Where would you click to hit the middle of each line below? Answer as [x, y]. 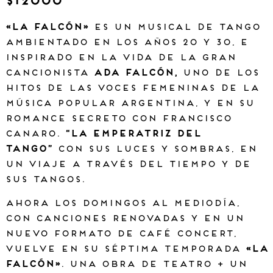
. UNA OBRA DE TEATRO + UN [154, 265]
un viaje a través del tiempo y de [128, 165]
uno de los [221, 74]
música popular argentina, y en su [129, 104]
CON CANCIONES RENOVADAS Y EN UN [124, 219]
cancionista [49, 74]
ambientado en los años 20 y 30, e [126, 43]
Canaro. [32, 135]
